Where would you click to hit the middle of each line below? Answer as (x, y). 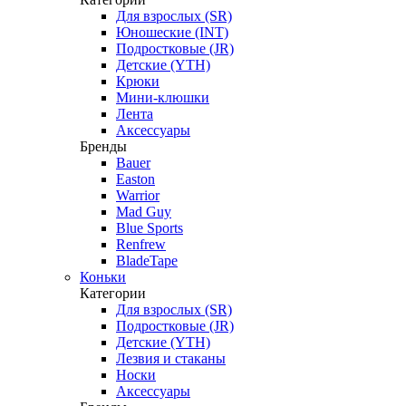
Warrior (138, 195)
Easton (135, 179)
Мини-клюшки (163, 97)
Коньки (103, 277)
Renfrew (141, 244)
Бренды (103, 146)
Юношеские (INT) (172, 32)
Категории (113, 293)
